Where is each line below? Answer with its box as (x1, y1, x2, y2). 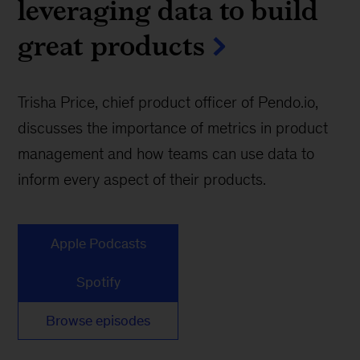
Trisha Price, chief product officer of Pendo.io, (18, 93, 319, 112)
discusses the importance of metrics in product (18, 119, 329, 137)
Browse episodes (46, 313, 151, 329)
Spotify (76, 274, 121, 291)
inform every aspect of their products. (18, 170, 267, 189)
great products (18, 24, 206, 67)
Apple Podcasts (50, 235, 146, 252)
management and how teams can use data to (18, 145, 315, 163)
